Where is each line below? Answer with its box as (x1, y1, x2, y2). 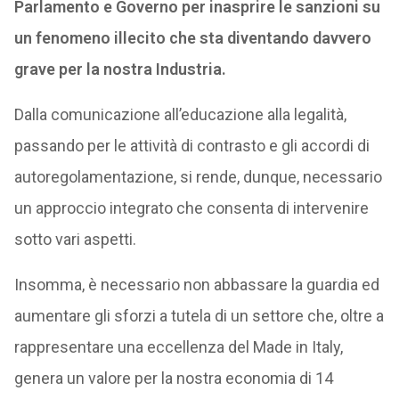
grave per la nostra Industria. (13, 60, 226, 78)
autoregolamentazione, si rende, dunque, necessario (13, 167, 382, 186)
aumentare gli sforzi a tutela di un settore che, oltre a (13, 306, 384, 325)
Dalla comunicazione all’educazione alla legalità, (13, 105, 346, 124)
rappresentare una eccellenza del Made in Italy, (13, 338, 343, 356)
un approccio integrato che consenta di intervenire (13, 199, 369, 217)
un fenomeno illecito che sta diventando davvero (13, 28, 371, 47)
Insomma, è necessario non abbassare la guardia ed (13, 275, 379, 294)
